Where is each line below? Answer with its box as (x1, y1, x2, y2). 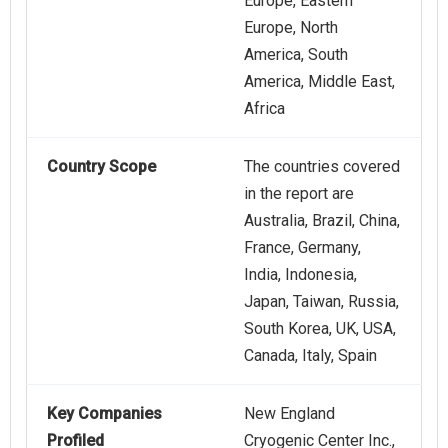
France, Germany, (244, 238, 361, 258)
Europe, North (244, 18, 338, 38)
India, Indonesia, (244, 265, 357, 285)
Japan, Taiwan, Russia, (244, 292, 399, 312)
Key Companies (47, 404, 162, 424)
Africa (244, 99, 285, 119)
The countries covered (244, 157, 400, 177)
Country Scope (47, 157, 156, 177)
